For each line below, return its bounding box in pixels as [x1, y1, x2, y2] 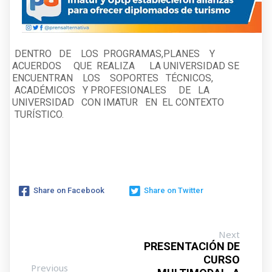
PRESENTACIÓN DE [144, 239, 240, 253]
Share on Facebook [33, 186, 104, 195]
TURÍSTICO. [12, 108, 64, 120]
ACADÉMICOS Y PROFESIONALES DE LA [12, 84, 212, 96]
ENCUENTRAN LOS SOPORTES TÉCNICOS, [12, 72, 216, 84]
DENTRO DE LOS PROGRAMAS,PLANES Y [12, 47, 217, 59]
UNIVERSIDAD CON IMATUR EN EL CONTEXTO [12, 96, 226, 108]
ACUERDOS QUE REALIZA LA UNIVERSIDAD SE [12, 59, 242, 72]
